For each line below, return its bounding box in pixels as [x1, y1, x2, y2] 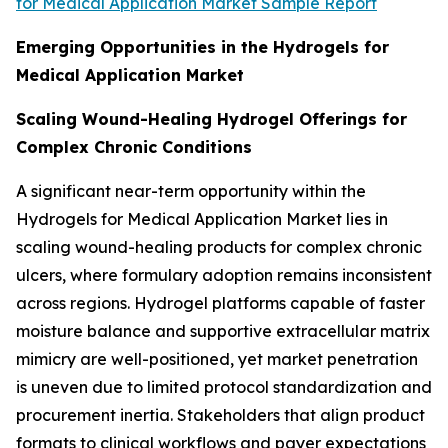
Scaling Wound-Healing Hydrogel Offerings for [16, 108, 407, 129]
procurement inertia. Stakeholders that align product [16, 404, 425, 425]
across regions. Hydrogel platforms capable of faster [16, 292, 425, 313]
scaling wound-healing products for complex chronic [16, 236, 422, 257]
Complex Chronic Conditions [16, 136, 252, 157]
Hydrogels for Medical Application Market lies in [16, 208, 388, 229]
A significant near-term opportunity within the [16, 180, 366, 201]
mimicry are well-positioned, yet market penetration [16, 348, 418, 369]
